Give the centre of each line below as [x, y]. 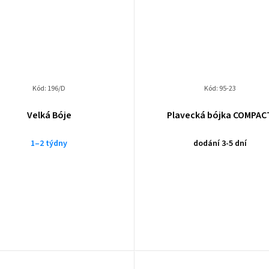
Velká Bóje [49, 115]
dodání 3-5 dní [220, 143]
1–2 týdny [49, 143]
